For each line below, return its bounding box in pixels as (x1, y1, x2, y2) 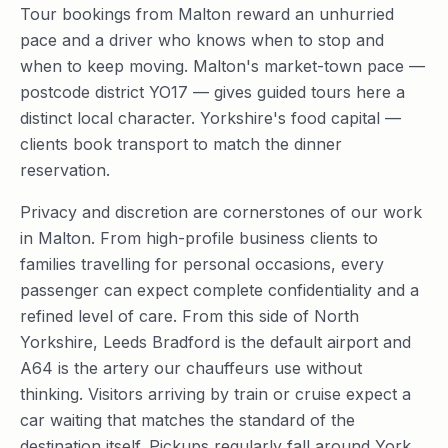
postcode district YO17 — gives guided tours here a (20, 82, 405, 102)
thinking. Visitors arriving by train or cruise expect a (20, 384, 411, 404)
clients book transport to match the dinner (20, 134, 342, 154)
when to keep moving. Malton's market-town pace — (20, 56, 425, 76)
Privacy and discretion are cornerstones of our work (20, 202, 422, 222)
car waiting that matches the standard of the (20, 410, 355, 430)
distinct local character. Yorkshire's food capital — (20, 108, 401, 128)
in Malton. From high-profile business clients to (20, 228, 378, 248)
